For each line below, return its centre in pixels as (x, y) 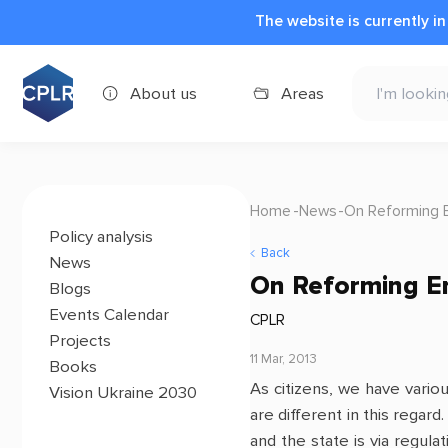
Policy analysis (101, 236)
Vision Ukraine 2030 (123, 392)
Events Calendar (109, 314)
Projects (80, 340)
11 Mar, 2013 (283, 358)
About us (163, 93)
